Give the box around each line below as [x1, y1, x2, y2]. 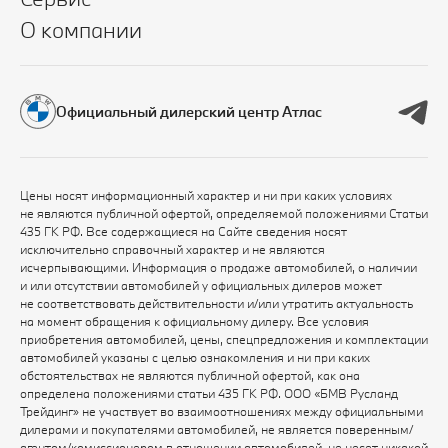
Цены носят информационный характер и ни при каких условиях [20, 187, 392, 204]
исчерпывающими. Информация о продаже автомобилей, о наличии [20, 259, 417, 276]
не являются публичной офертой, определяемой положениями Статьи [20, 205, 428, 222]
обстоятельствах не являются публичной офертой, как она [20, 367, 360, 384]
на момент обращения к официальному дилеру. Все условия [20, 313, 369, 330]
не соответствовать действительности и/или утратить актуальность [20, 295, 413, 312]
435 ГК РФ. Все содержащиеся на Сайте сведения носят [20, 223, 347, 240]
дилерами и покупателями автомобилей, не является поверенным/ [20, 421, 413, 438]
